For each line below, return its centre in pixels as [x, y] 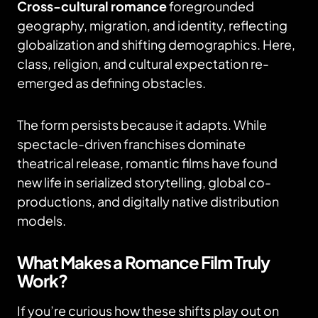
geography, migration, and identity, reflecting [152, 25]
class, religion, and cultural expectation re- [143, 64]
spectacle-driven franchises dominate [131, 144]
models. [42, 220]
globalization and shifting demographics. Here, [156, 44]
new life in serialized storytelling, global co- [144, 182]
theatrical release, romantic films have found [147, 163]
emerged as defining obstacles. [111, 83]
